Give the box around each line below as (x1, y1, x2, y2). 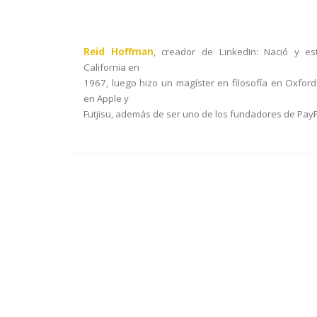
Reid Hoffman (83, 45, 154, 58)
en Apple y (83, 92, 129, 105)
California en (83, 61, 139, 74)
